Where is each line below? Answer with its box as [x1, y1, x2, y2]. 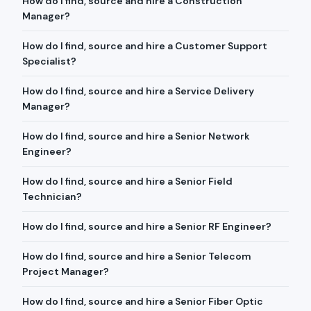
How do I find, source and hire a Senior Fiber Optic [22, 295, 263, 308]
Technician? [22, 190, 82, 203]
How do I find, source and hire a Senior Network [22, 130, 250, 142]
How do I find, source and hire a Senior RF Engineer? [22, 220, 271, 233]
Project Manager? [22, 265, 109, 278]
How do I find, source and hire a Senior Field [22, 175, 233, 187]
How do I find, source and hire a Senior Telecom [22, 250, 251, 262]
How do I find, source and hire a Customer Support [22, 40, 267, 52]
